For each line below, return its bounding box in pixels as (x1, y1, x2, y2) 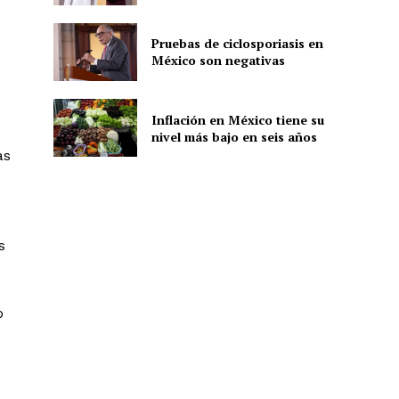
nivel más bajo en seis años (151, 127, 317, 145)
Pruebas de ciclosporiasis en (151, 35, 323, 53)
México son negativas (151, 52, 285, 69)
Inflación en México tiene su (151, 110, 324, 128)
